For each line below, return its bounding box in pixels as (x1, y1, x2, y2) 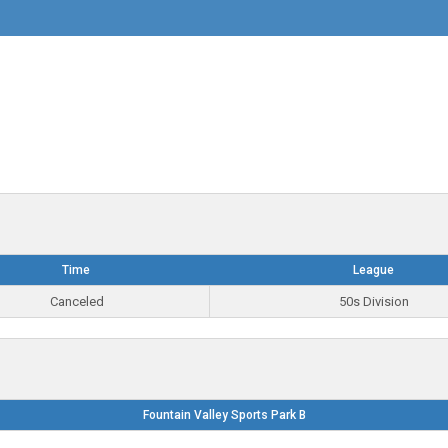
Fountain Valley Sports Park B (142, 408, 306, 422)
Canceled (49, 294, 104, 309)
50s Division (339, 294, 409, 309)
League (353, 263, 394, 277)
